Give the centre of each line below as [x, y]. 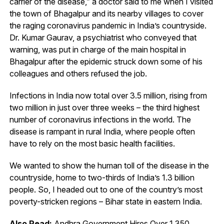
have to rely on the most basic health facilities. [92, 143]
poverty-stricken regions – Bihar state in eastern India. [105, 201]
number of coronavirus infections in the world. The [100, 119]
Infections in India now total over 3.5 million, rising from [108, 95]
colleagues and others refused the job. [78, 73]
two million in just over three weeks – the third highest [104, 107]
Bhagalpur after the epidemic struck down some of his [106, 61]
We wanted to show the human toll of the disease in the [109, 165]
